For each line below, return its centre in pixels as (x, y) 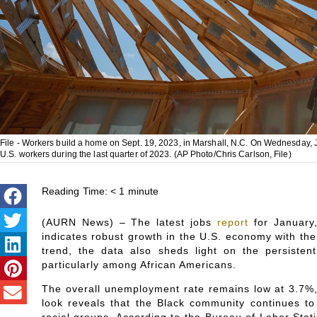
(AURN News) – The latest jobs (129, 223)
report (233, 223)
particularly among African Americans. (139, 265)
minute (143, 191)
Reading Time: (75, 191)
